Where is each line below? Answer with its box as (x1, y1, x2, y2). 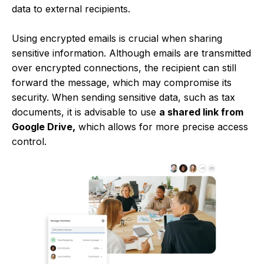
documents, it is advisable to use (12, 105, 159, 118)
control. (12, 135, 47, 147)
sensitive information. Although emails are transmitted (12, 47, 251, 59)
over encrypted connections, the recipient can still (12, 61, 236, 74)
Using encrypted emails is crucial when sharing (12, 32, 222, 44)
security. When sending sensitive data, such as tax (12, 91, 235, 103)
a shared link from (159, 105, 243, 118)
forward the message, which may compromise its (12, 76, 232, 88)
